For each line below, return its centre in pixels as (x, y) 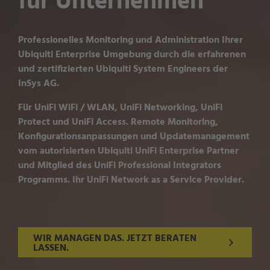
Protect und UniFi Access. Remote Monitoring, (118, 123)
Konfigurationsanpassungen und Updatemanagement (134, 137)
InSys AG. (39, 84)
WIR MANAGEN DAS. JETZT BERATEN (115, 239)
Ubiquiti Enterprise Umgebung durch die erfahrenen (132, 55)
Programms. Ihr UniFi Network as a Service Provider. (131, 181)
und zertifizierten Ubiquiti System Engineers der (123, 70)
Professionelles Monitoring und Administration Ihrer (130, 41)
